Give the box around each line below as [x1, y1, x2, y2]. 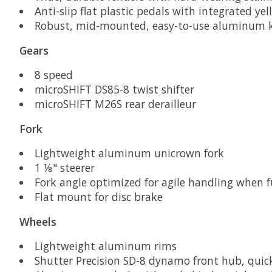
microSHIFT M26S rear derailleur [34, 97, 196, 112]
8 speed [34, 67, 73, 83]
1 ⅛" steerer [34, 160, 95, 175]
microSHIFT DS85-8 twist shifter [34, 82, 194, 97]
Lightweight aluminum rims [34, 239, 177, 254]
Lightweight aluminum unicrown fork [34, 146, 224, 161]
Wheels [19, 214, 56, 229]
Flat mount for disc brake [34, 189, 163, 205]
